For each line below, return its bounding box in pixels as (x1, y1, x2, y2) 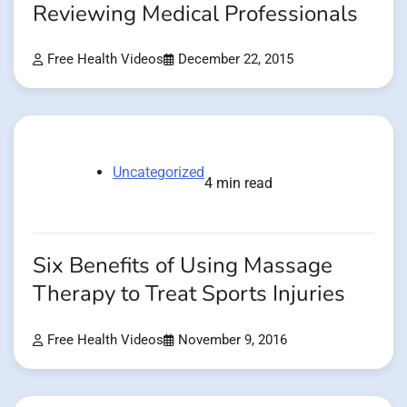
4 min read (204, 174, 273, 193)
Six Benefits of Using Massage (33, 251, 333, 282)
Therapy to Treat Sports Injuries (33, 279, 345, 310)
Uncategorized (113, 164, 204, 182)
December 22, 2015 (178, 52, 293, 68)
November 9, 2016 (178, 332, 287, 348)
